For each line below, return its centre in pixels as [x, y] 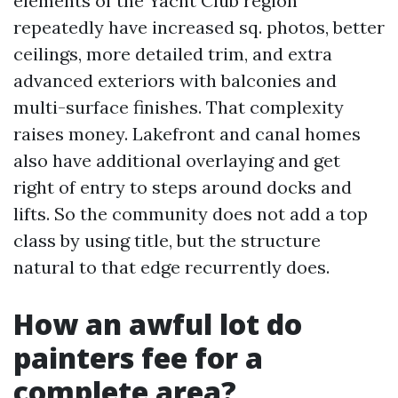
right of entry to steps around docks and [183, 187]
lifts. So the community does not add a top [191, 214]
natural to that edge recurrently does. [171, 267]
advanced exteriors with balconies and [175, 80]
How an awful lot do [158, 324]
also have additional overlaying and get [177, 160]
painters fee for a [138, 358]
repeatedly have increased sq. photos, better [199, 27]
